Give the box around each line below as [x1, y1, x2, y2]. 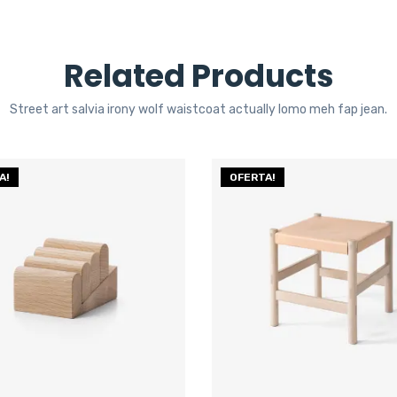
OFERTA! [230, 171, 276, 183]
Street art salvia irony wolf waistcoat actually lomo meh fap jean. [10, 102, 387, 117]
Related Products [63, 54, 334, 97]
